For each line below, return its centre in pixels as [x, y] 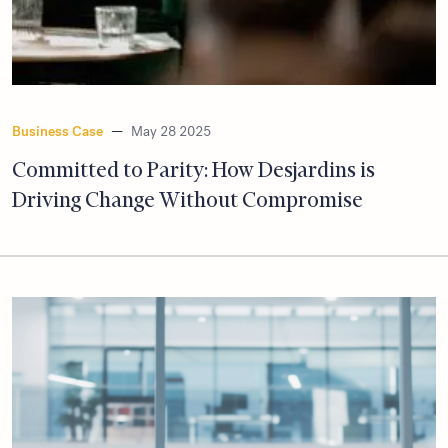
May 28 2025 [171, 132]
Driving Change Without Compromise [187, 200]
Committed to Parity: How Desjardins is [193, 170]
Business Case [57, 132]
